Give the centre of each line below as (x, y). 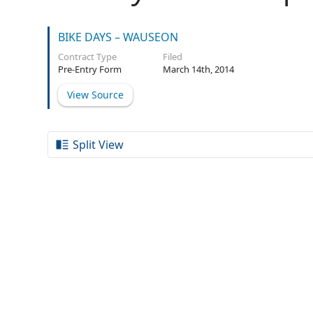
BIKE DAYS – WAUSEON (118, 37)
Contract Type (87, 57)
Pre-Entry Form (90, 69)
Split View (98, 145)
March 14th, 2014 (199, 69)
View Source (95, 95)
